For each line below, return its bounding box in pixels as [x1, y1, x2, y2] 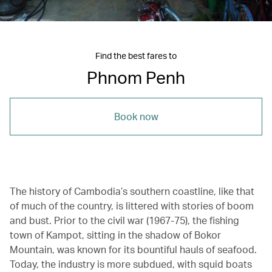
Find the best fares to [95, 50, 177, 61]
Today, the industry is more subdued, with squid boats [10, 257, 252, 270]
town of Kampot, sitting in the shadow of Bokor [10, 228, 221, 241]
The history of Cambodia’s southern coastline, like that [10, 184, 254, 197]
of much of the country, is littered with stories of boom [10, 199, 254, 212]
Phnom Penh [87, 66, 185, 88]
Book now [114, 109, 158, 123]
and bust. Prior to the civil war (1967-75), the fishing [10, 213, 239, 226]
